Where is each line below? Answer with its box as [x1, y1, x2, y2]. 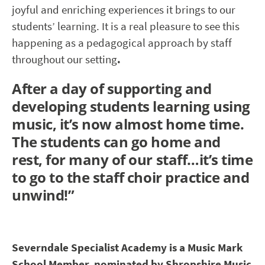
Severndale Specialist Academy [12, 240, 167, 255]
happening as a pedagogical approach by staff [12, 35, 232, 50]
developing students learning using [12, 96, 250, 116]
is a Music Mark [169, 240, 243, 255]
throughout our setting [12, 51, 117, 67]
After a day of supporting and [12, 79, 212, 98]
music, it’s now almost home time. [12, 114, 244, 134]
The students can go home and [12, 132, 221, 151]
